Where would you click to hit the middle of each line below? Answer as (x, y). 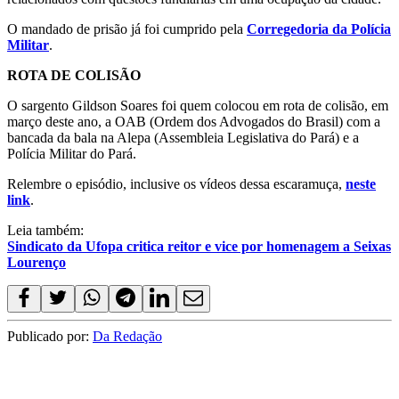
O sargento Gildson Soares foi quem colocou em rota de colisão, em (198, 106)
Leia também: (45, 231)
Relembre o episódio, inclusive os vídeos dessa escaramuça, (176, 184)
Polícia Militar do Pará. (72, 154)
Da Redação (127, 337)
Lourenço (37, 263)
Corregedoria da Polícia (319, 29)
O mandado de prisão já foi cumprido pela (127, 29)
